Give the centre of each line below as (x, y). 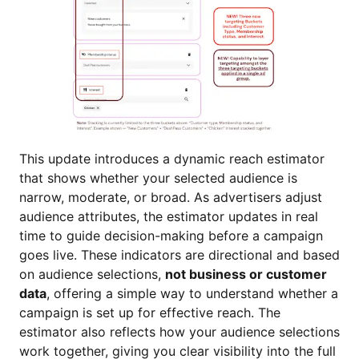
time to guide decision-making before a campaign (171, 236)
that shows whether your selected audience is (158, 178)
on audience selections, (92, 274)
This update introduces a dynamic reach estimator (172, 159)
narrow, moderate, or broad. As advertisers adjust (171, 197)
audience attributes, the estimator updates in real (169, 216)
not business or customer (246, 274)
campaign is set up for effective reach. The (150, 313)
